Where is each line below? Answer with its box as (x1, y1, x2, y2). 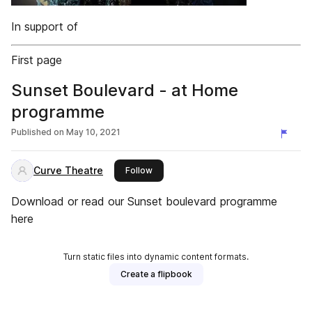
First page (11, 53, 62, 67)
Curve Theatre (33, 164, 103, 176)
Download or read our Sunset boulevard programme (11, 194, 277, 208)
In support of (11, 19, 78, 33)
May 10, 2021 (66, 127, 120, 137)
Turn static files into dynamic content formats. (63, 251, 249, 262)
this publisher (152, 164, 208, 175)
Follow (125, 165, 153, 175)
